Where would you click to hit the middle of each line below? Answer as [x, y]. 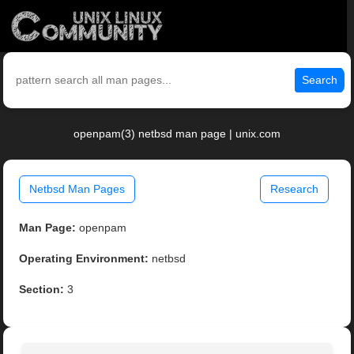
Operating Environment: [84, 259]
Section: [42, 290]
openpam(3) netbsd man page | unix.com [177, 134]
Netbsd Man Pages [77, 189]
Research [294, 189]
